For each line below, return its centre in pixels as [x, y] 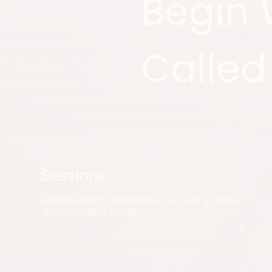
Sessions [74, 175]
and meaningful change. [91, 211]
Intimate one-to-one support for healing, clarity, [141, 200]
